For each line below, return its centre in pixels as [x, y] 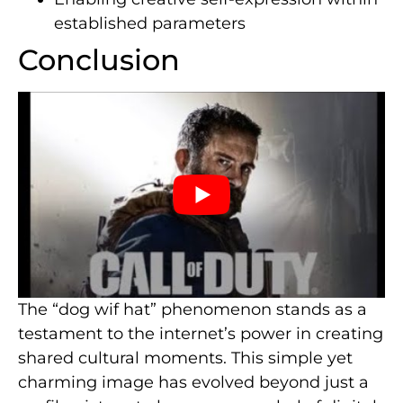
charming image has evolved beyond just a [193, 383]
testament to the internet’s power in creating [201, 334]
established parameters [150, 24]
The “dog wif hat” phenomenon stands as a [193, 310]
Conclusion [99, 60]
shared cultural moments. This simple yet [185, 358]
